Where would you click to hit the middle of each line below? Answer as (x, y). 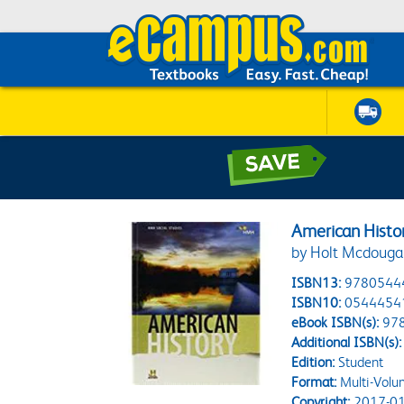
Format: (314, 382)
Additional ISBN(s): (347, 342)
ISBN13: (317, 283)
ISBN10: (317, 303)
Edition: (313, 362)
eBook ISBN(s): (335, 322)
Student (359, 362)
